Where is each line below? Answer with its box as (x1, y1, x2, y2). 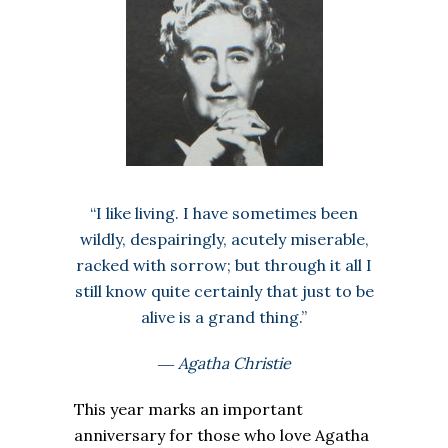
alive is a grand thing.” (141, 307, 307, 328)
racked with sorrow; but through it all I (76, 255, 372, 276)
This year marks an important (74, 399, 303, 420)
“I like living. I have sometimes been (90, 203, 358, 224)
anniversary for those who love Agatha (74, 425, 369, 446)
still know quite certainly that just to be (74, 281, 374, 302)
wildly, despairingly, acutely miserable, (79, 229, 369, 250)
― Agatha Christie (157, 353, 291, 374)
